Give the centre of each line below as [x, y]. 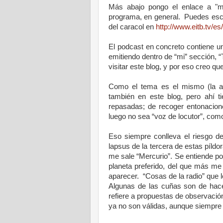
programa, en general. [147, 17]
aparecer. [125, 176]
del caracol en [132, 27]
